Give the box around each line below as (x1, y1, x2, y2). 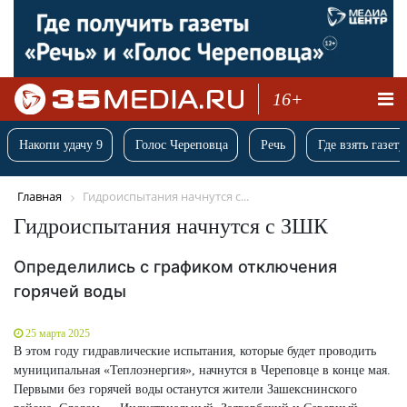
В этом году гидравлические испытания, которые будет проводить (14, 343, 376, 358)
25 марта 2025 (25, 326, 90, 340)
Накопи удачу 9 (19, 138, 103, 153)
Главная (17, 188, 62, 205)
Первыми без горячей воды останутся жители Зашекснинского (14, 382, 357, 396)
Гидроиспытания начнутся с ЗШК (14, 213, 328, 238)
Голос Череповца (135, 138, 228, 153)
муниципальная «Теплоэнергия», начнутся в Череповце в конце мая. (14, 362, 391, 377)
